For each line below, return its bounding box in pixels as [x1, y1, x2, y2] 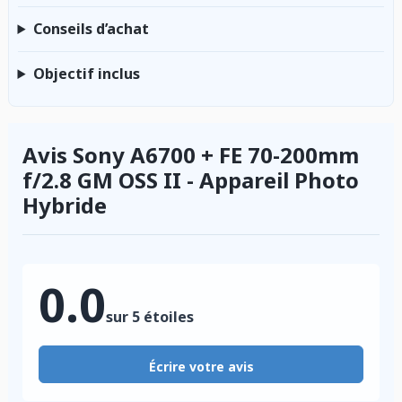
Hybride [22, 189, 107, 220]
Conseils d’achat [32, 18, 149, 39]
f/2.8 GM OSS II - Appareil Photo [22, 164, 359, 195]
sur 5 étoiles [106, 306, 194, 327]
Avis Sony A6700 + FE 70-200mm [22, 139, 359, 170]
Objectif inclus [32, 63, 140, 83]
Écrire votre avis [148, 357, 254, 375]
